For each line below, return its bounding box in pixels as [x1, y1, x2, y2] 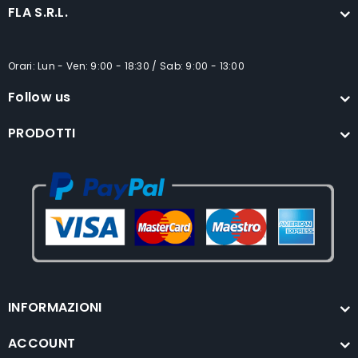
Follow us [8, 88, 71, 106]
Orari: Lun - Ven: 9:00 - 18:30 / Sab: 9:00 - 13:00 [8, 59, 245, 73]
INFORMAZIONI [8, 298, 102, 317]
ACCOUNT [8, 334, 76, 353]
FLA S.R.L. [8, 3, 68, 22]
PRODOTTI [8, 124, 76, 142]
